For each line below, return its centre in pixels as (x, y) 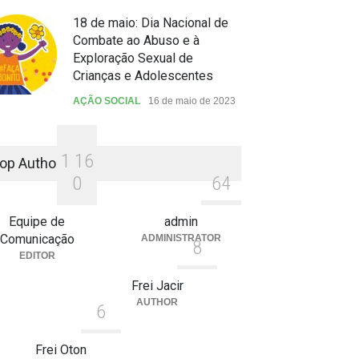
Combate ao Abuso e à (136, 40)
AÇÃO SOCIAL (107, 101)
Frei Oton (61, 349)
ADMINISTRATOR (181, 238)
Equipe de (37, 221)
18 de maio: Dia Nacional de (151, 22)
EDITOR (37, 255)
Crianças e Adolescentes (143, 75)
